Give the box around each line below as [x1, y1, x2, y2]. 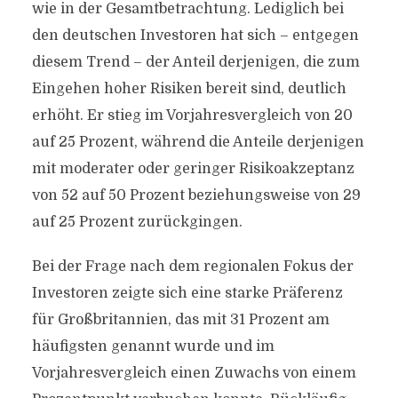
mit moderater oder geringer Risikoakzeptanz [31, 161, 354, 177]
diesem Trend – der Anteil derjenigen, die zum [31, 54, 360, 70]
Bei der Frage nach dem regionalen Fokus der [31, 259, 354, 275]
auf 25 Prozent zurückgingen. [31, 214, 243, 230]
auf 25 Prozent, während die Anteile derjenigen [31, 134, 364, 150]
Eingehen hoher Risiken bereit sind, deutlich [31, 81, 346, 97]
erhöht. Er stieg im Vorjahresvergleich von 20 [31, 107, 353, 123]
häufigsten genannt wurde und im [31, 338, 275, 354]
